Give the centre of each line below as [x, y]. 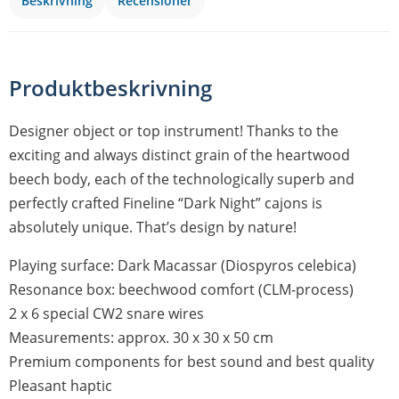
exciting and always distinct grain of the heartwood [179, 155]
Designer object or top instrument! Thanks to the [174, 131]
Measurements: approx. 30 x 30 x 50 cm [141, 338]
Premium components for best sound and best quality [191, 362]
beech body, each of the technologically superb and [182, 179]
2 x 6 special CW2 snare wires [106, 314]
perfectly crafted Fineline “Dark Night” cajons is [166, 204]
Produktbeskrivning [110, 88]
